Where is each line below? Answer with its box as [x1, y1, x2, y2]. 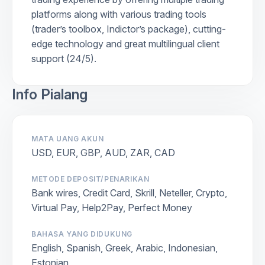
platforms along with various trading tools [31, 8, 206, 20]
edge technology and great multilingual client [31, 37, 219, 50]
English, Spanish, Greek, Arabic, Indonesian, [31, 241, 218, 254]
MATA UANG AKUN [31, 134, 104, 143]
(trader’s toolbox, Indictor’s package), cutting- [31, 22, 226, 35]
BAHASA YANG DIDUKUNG [31, 229, 132, 238]
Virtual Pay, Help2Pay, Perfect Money [31, 201, 192, 214]
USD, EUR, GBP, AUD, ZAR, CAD [31, 146, 175, 159]
